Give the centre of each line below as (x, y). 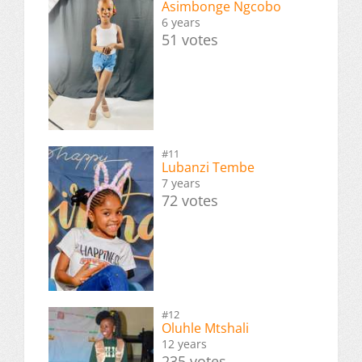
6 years (181, 22)
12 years (184, 344)
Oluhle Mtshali (205, 328)
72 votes (190, 200)
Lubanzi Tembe (208, 167)
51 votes (190, 39)
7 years (181, 183)
